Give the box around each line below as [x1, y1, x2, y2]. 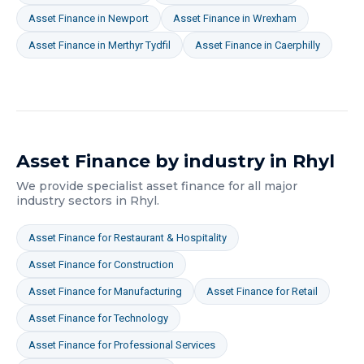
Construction [114, 258, 174, 271]
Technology [114, 312, 168, 324]
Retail [292, 285, 318, 297]
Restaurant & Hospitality [114, 232, 227, 244]
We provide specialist [16, 179, 146, 193]
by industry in [150, 150, 292, 172]
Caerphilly [275, 39, 320, 51]
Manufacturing [114, 285, 182, 297]
